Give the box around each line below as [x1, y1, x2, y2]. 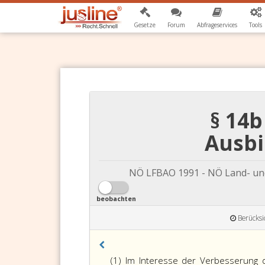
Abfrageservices [197, 21, 238, 29]
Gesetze [134, 21, 156, 29]
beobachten [96, 195, 137, 203]
